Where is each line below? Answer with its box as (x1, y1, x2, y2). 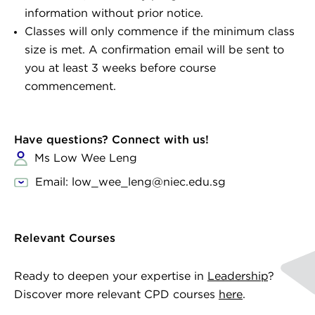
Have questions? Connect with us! (14, 134, 209, 146)
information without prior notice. (25, 8, 203, 19)
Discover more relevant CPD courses (14, 289, 219, 300)
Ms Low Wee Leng (34, 153, 137, 164)
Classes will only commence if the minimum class (25, 26, 295, 37)
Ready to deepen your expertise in (14, 271, 207, 282)
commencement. (25, 81, 116, 92)
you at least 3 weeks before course (25, 63, 216, 74)
